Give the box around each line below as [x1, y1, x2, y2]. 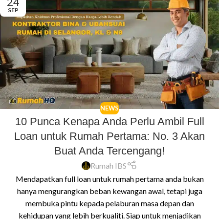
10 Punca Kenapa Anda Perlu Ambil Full [15, 115, 204, 128]
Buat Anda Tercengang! [54, 145, 165, 157]
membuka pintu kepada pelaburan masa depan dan [25, 198, 194, 208]
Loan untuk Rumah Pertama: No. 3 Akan [14, 130, 205, 143]
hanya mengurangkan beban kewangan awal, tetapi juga [17, 186, 202, 196]
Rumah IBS [90, 161, 127, 171]
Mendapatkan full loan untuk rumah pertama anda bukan [15, 174, 204, 184]
